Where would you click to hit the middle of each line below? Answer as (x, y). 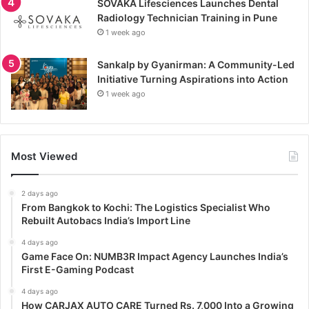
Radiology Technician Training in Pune (187, 17)
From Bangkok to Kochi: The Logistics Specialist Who (146, 207)
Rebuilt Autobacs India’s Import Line (106, 220)
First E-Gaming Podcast (78, 269)
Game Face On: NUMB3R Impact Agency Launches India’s (155, 256)
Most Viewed (44, 156)
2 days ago (40, 193)
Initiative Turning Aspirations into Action (193, 79)
